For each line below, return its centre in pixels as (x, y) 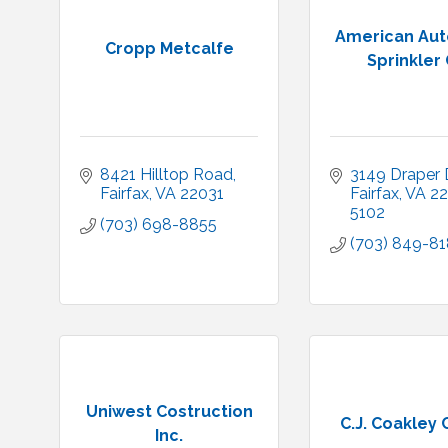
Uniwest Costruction (169, 411)
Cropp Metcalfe (169, 48)
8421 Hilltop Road (166, 174)
